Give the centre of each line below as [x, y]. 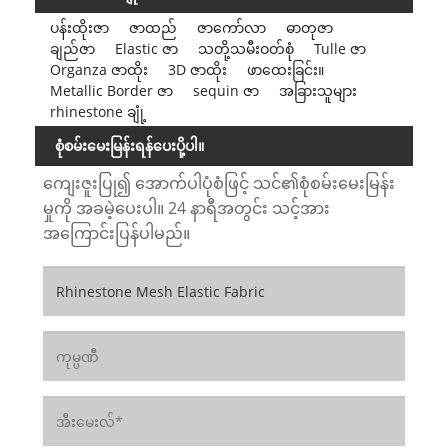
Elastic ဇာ [146, 49]
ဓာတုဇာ [309, 28]
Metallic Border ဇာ [111, 91]
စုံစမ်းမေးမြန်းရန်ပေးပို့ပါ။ [129, 145]
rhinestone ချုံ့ [98, 112]
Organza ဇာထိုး [98, 70]
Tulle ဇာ [339, 49]
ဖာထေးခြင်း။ [285, 70]
